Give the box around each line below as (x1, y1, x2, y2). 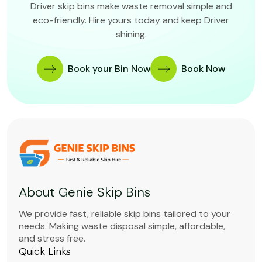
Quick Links (19, 244, 71, 258)
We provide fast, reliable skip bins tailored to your (19, 207, 230, 220)
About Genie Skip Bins (19, 183, 150, 201)
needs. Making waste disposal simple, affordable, (19, 219, 225, 232)
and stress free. (19, 232, 85, 244)
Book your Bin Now (68, 63, 150, 75)
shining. (115, 28, 147, 41)
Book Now (181, 63, 225, 75)
